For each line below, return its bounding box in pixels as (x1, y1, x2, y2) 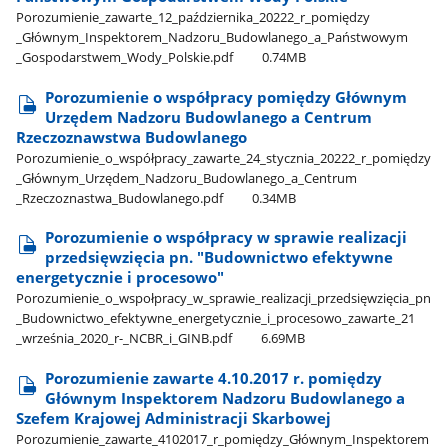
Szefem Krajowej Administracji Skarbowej (16, 407, 332, 428)
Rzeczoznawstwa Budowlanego (16, 126, 248, 147)
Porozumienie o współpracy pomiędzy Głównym (45, 86, 408, 107)
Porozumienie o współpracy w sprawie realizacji (45, 227, 408, 248)
